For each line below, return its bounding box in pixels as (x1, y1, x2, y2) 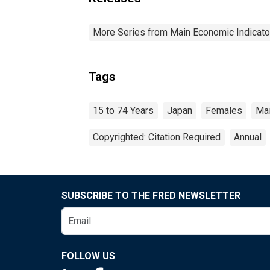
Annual (234, 131, 262, 143)
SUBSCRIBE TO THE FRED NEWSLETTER (61, 189, 240, 201)
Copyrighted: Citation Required (93, 131, 221, 143)
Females (206, 104, 242, 116)
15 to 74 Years (93, 104, 154, 116)
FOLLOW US (61, 250, 115, 262)
